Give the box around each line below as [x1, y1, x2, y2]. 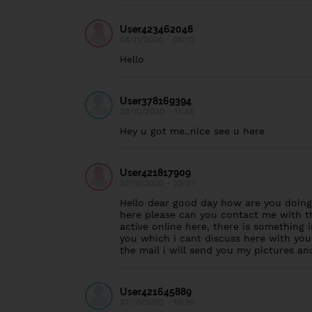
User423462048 [120, 24, 193, 35]
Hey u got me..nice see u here [120, 125, 265, 136]
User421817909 [120, 167, 191, 178]
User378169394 [120, 95, 192, 107]
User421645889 [120, 286, 192, 297]
